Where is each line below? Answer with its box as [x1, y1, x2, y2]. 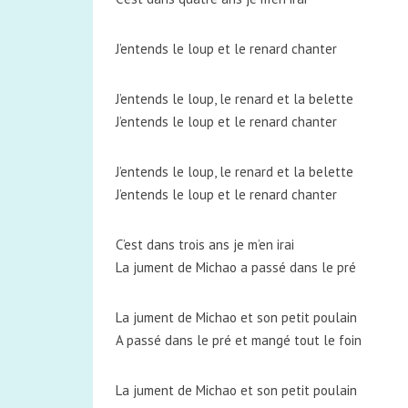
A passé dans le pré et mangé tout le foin [116, 331, 362, 349]
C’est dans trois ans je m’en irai [116, 236, 294, 253]
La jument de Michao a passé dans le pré [116, 259, 356, 276]
